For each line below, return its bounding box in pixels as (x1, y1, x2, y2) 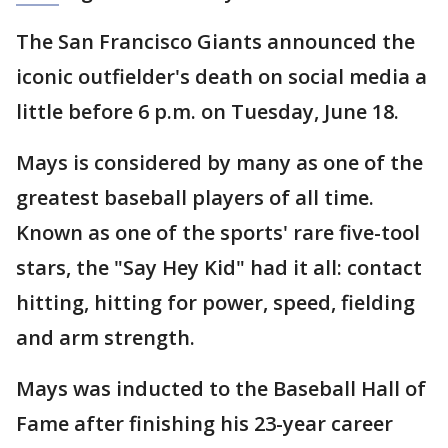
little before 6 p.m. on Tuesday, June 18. (16, 98, 399, 125)
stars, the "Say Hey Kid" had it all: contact (16, 254, 422, 281)
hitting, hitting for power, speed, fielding (16, 289, 415, 316)
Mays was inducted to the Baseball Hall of (16, 375, 426, 402)
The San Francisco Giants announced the (16, 28, 415, 55)
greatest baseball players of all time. (16, 184, 374, 211)
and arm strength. (16, 324, 200, 351)
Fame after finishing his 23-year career (16, 410, 393, 437)
